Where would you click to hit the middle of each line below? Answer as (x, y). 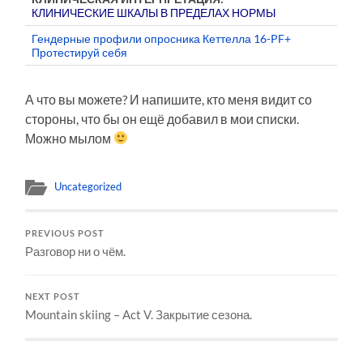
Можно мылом (70, 138)
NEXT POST (53, 296)
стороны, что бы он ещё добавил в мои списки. (162, 118)
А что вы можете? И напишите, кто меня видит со (169, 99)
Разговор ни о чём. (76, 251)
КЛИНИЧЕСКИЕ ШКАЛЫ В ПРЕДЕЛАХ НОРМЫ (154, 12)
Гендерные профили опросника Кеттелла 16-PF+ (162, 38)
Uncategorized (88, 186)
